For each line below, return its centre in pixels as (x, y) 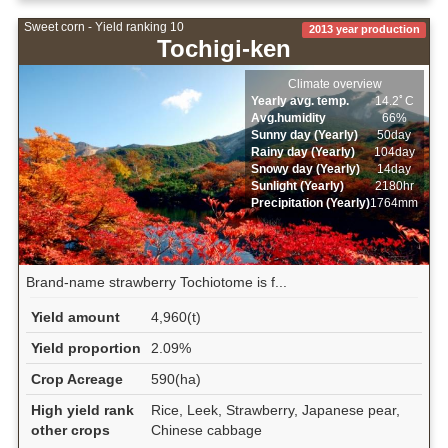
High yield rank (82, 409)
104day (394, 152)
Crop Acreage (76, 378)
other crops (70, 429)
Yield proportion (85, 347)
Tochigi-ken (224, 48)
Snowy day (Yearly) (306, 169)
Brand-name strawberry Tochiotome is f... (156, 282)
